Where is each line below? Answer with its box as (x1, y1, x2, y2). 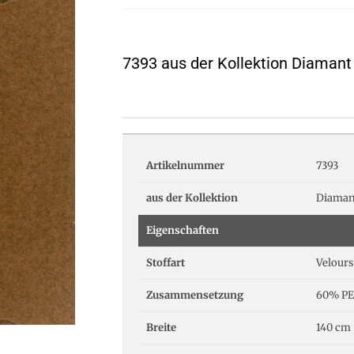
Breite (146, 321, 176, 335)
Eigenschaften (146, 224, 219, 238)
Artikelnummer (146, 159, 224, 173)
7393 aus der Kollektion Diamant (122, 54, 352, 73)
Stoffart (146, 256, 185, 270)
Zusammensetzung (146, 288, 243, 303)
